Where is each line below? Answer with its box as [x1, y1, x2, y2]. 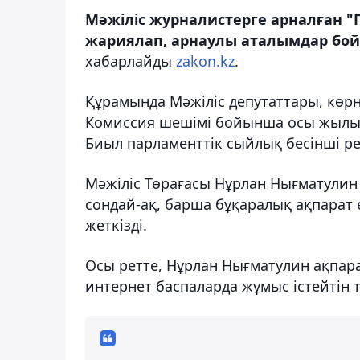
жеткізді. [85, 215, 147, 235]
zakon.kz [176, 51, 235, 71]
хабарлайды [85, 51, 176, 71]
